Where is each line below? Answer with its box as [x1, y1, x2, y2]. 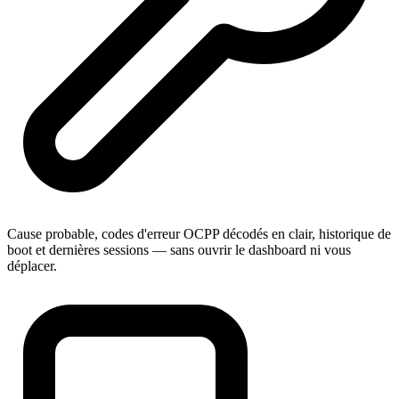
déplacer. [7, 258, 57, 274]
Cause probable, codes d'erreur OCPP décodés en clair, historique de [7, 226, 391, 242]
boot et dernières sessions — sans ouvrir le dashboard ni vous [7, 242, 351, 258]
